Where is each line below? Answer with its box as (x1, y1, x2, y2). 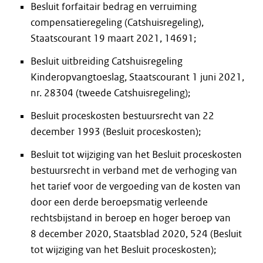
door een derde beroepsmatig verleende (31, 195, 208, 208)
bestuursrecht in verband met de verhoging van (31, 164, 237, 177)
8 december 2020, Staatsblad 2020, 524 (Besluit (31, 227, 242, 240)
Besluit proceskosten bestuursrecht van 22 (31, 109, 214, 122)
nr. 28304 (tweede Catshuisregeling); (31, 86, 190, 99)
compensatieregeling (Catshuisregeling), (31, 16, 204, 29)
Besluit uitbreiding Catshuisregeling (31, 55, 183, 68)
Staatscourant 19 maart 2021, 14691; (31, 32, 196, 45)
